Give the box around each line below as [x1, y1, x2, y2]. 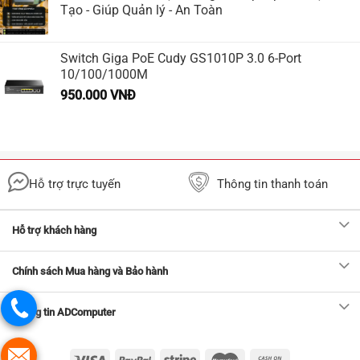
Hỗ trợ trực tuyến [29, 176, 121, 191]
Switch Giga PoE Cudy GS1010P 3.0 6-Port [60, 50, 301, 66]
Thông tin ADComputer [12, 305, 116, 318]
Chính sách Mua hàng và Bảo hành [12, 264, 168, 277]
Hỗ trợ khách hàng [12, 223, 96, 236]
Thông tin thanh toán [217, 176, 328, 191]
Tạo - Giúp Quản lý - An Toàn [60, 2, 223, 18]
